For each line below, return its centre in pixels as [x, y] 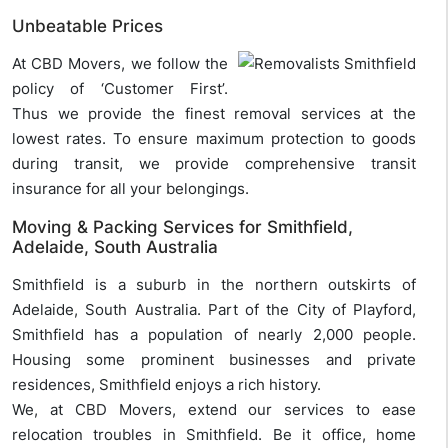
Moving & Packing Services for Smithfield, [182, 227]
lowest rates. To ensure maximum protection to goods [214, 139]
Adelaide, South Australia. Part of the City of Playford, [214, 310]
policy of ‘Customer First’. [120, 89]
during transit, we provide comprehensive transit [214, 164]
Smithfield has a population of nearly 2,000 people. [214, 335]
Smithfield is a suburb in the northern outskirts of [214, 285]
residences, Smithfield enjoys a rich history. [166, 385]
